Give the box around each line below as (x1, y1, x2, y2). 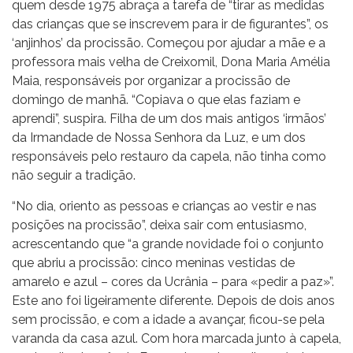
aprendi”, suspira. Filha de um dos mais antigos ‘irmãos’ (12, 110, 326, 126)
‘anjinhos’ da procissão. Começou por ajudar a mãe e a (12, 35, 325, 50)
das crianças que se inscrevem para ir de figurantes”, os (12, 16, 329, 32)
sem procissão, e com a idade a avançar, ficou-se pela (12, 311, 325, 327)
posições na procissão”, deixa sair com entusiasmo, (12, 217, 307, 232)
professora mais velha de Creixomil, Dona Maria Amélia (12, 54, 330, 69)
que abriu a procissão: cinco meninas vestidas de (12, 255, 295, 270)
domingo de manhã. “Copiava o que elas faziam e (12, 91, 300, 107)
